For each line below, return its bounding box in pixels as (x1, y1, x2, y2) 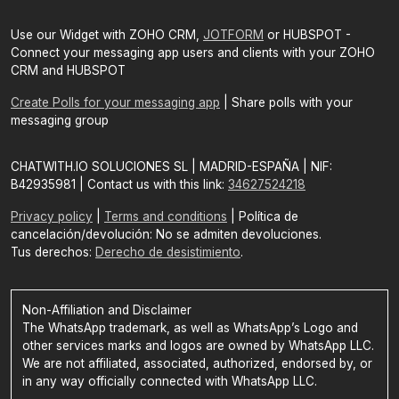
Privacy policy (11, 209, 93, 224)
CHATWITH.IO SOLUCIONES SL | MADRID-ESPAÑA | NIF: (11, 159, 332, 174)
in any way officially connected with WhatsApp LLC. (21, 373, 317, 388)
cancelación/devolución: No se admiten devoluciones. (11, 227, 322, 241)
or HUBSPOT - (264, 28, 351, 42)
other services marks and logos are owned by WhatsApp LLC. (21, 338, 374, 353)
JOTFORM (203, 28, 264, 42)
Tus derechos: (11, 245, 95, 259)
